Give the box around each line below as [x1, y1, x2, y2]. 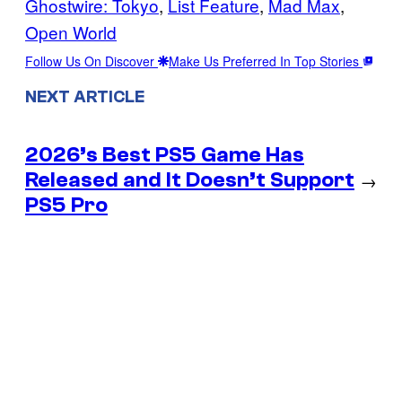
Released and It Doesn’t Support [25, 167, 354, 192]
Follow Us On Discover [25, 51, 158, 70]
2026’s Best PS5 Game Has [25, 142, 304, 167]
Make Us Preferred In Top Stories [169, 51, 363, 70]
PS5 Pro [25, 192, 108, 217]
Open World [25, 19, 117, 44]
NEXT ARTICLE [25, 86, 144, 107]
